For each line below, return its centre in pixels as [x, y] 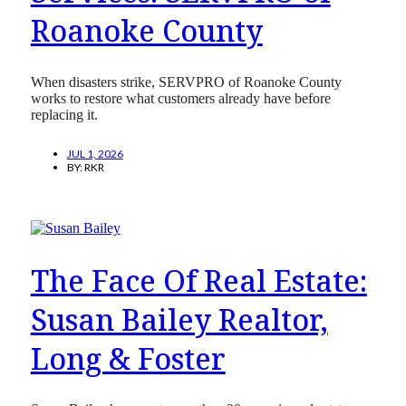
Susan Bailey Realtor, [179, 319]
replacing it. [64, 114]
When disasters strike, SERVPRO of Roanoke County [186, 82]
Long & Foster [128, 358]
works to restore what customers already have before [180, 98]
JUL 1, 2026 [95, 153]
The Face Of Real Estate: [198, 280]
